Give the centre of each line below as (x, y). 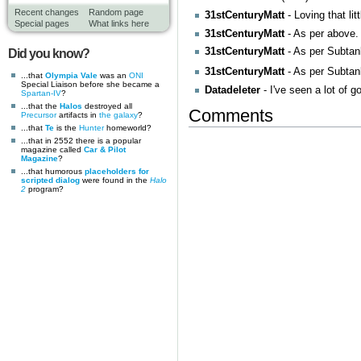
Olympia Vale (71, 75)
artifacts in (78, 114)
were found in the (115, 180)
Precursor (39, 114)
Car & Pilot (105, 149)
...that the (40, 106)
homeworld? (128, 127)
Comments (230, 116)
